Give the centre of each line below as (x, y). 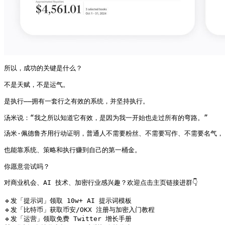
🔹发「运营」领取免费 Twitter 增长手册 (68, 218)
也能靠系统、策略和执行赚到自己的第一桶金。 (73, 150)
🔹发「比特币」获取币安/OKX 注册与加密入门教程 (79, 209)
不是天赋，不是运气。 (37, 84)
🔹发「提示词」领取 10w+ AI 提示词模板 (68, 200)
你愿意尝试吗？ (27, 166)
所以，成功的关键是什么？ (43, 68)
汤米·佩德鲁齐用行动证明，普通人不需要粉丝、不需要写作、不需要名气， (114, 133)
